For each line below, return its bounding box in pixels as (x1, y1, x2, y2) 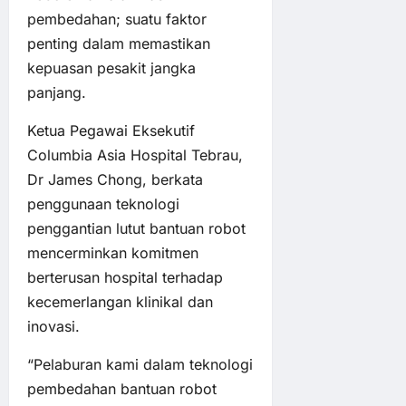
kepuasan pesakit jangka (27, 58, 196, 77)
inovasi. (27, 316, 80, 335)
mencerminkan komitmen (27, 243, 198, 262)
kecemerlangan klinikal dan (27, 292, 213, 311)
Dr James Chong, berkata (27, 169, 203, 188)
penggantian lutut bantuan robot (27, 218, 246, 237)
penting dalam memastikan (27, 34, 210, 53)
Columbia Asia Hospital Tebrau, (27, 145, 243, 164)
